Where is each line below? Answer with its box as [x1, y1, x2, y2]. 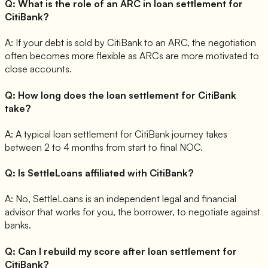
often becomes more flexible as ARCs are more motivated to [5, 50, 259, 62]
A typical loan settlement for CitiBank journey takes [16, 127, 227, 140]
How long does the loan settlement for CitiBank [18, 89, 236, 101]
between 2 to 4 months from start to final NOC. [5, 141, 203, 153]
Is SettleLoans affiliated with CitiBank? [18, 167, 193, 179]
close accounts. [5, 63, 72, 75]
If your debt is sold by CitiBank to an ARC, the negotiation [16, 36, 256, 49]
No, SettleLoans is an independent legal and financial [16, 193, 236, 205]
